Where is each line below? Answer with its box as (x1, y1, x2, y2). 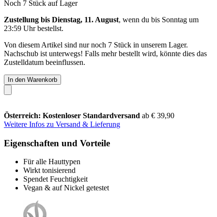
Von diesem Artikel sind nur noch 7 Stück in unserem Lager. (4, 40, 188, 49)
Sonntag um (162, 15, 199, 24)
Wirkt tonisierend (23, 166, 76, 175)
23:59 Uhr (4, 24, 35, 32)
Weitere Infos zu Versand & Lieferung (4, 120, 120, 128)
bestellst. (35, 24, 63, 32)
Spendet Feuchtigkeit (23, 175, 88, 184)
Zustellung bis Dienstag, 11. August (4, 15, 119, 24)
